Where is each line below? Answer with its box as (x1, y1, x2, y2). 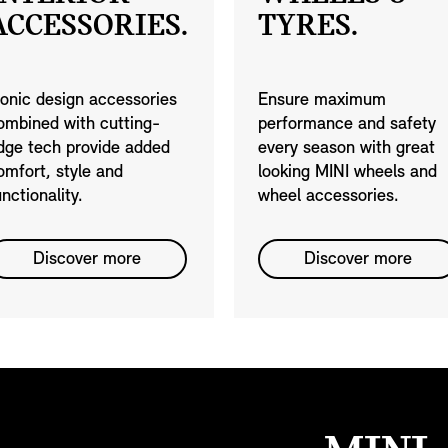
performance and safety (258, 115, 436, 135)
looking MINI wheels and (258, 163, 437, 183)
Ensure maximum (258, 91, 386, 111)
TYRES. (258, 11, 358, 44)
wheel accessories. (258, 187, 399, 207)
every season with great (258, 139, 435, 159)
